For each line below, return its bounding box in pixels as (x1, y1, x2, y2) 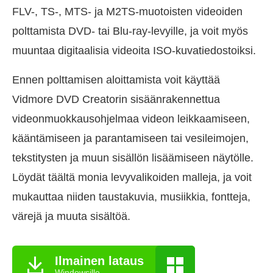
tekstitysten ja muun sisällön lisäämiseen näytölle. (12, 152, 253, 165)
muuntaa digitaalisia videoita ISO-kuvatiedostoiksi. (12, 44, 256, 57)
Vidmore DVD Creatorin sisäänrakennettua (12, 93, 220, 106)
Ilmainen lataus (55, 253, 144, 268)
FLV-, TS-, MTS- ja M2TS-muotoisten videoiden (12, 5, 243, 18)
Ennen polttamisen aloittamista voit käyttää (12, 74, 220, 87)
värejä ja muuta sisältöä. (12, 210, 130, 223)
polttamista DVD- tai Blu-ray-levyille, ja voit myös (12, 25, 248, 38)
